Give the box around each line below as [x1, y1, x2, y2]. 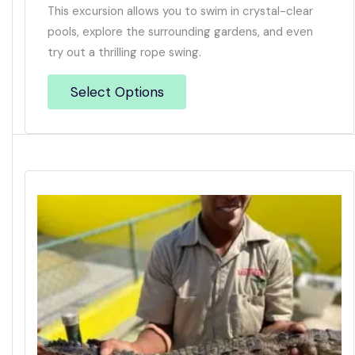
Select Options [70, 83, 164, 101]
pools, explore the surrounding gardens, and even [48, 24, 313, 40]
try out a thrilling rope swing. [48, 44, 201, 61]
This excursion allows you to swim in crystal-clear [48, 3, 313, 20]
